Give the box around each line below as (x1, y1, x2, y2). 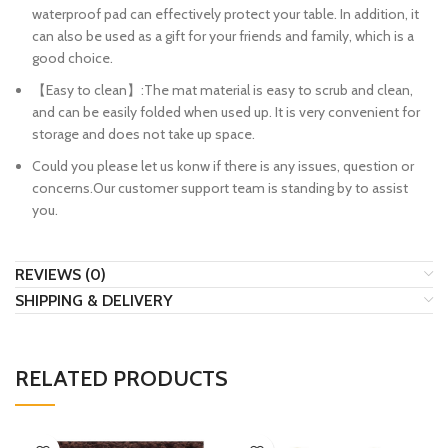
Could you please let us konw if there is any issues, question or (32, 157, 414, 176)
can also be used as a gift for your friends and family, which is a (32, 27, 414, 46)
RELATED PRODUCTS (15, 365, 228, 393)
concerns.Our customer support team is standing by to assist (32, 179, 408, 198)
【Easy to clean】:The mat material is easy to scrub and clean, (32, 81, 413, 100)
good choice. (32, 49, 113, 68)
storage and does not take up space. (32, 125, 255, 144)
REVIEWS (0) (15, 265, 106, 285)
